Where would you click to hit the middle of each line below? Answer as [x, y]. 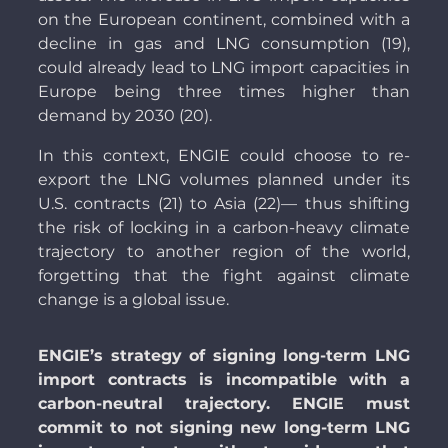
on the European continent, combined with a [224, 20]
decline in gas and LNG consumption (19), [224, 44]
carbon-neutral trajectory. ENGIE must [224, 404]
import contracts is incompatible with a [224, 380]
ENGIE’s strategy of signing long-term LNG [224, 356]
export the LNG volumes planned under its [224, 180]
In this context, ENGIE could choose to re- [224, 156]
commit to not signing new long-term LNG [224, 428]
